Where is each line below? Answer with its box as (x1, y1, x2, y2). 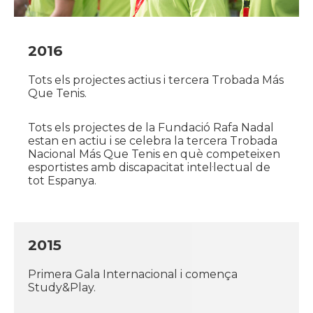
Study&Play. (28, 281, 96, 295)
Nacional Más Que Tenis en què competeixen (28, 147, 280, 161)
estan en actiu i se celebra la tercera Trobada (28, 134, 277, 148)
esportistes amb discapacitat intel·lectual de (28, 161, 270, 175)
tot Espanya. (28, 174, 96, 188)
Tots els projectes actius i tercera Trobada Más (28, 73, 284, 87)
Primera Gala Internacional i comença (28, 268, 238, 282)
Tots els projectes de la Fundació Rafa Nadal (28, 121, 274, 135)
